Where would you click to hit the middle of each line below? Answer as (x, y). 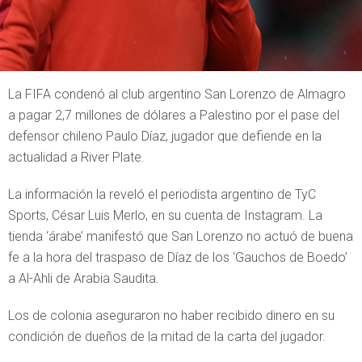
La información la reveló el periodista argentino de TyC (162, 194)
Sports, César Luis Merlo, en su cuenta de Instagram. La (165, 215)
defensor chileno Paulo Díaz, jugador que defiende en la (165, 136)
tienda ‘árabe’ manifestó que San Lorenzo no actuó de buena (181, 236)
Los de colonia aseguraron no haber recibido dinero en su (171, 316)
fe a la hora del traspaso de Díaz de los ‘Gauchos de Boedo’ (178, 257)
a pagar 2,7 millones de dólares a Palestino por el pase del (174, 115)
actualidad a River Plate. (76, 157)
